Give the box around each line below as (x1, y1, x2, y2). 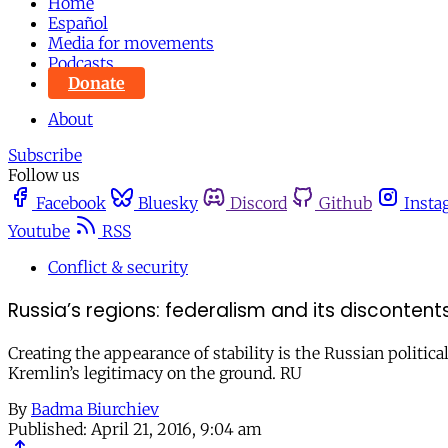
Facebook (36, 193, 106, 213)
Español (48, 13, 108, 33)
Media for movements (48, 33, 214, 53)
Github (319, 193, 372, 213)
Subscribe (8, 145, 82, 165)
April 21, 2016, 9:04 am (91, 419, 262, 440)
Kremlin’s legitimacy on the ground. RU (8, 363, 302, 384)
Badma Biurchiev (31, 399, 159, 420)
